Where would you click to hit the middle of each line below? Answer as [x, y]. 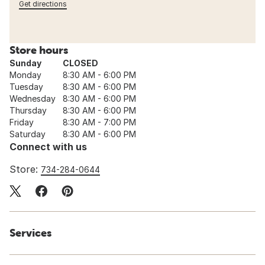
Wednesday [33, 99]
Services [30, 233]
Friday [22, 122]
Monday [25, 75]
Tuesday [26, 87]
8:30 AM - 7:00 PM [99, 122]
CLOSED [80, 63]
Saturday [28, 134]
